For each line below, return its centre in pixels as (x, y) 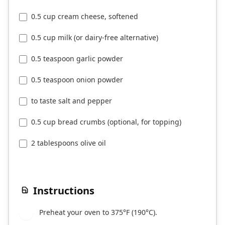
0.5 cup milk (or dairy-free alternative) (95, 38)
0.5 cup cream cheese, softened (85, 17)
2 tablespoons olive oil (69, 143)
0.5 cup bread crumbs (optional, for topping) (106, 122)
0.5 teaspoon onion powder (77, 80)
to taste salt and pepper (72, 101)
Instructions (64, 191)
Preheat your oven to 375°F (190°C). (98, 212)
